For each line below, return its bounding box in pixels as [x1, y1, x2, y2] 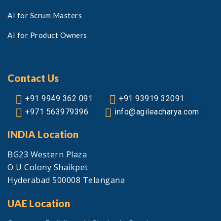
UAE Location [7, 197, 70, 209]
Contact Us [7, 72, 59, 84]
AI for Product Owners [7, 31, 87, 39]
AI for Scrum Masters [7, 11, 82, 20]
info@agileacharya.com [114, 107, 199, 116]
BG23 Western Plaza [7, 149, 87, 160]
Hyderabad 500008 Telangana [7, 175, 125, 185]
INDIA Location [7, 128, 78, 140]
